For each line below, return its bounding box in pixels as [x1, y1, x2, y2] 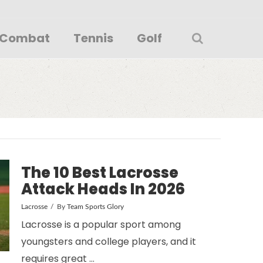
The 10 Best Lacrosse [21, 161, 178, 183]
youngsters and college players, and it [21, 234, 196, 248]
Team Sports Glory [66, 203, 124, 210]
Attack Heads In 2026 [21, 178, 185, 200]
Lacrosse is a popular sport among [21, 217, 181, 231]
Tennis [73, 30, 113, 46]
